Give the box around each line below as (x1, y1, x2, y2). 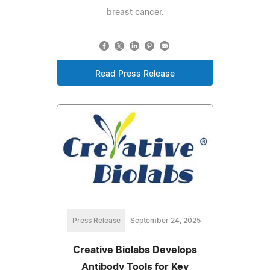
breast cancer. (106, 8, 164, 17)
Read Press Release (95, 70, 175, 78)
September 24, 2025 (130, 216, 201, 224)
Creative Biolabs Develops (73, 245, 197, 255)
